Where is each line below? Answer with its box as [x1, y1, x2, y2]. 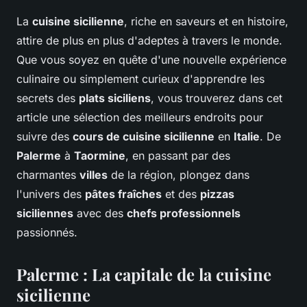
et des [162, 187, 200, 201]
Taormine [74, 149, 125, 163]
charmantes [16, 168, 79, 182]
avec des [73, 206, 127, 221]
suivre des [16, 130, 73, 144]
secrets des [16, 91, 79, 106]
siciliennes [16, 206, 73, 221]
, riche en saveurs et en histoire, [124, 14, 288, 29]
